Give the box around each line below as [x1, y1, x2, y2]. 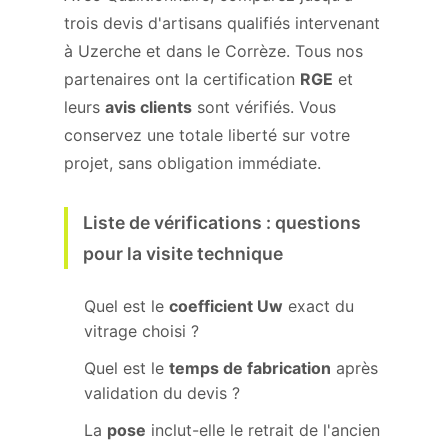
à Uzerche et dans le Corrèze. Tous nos [64, 41, 363, 61]
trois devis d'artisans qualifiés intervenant [64, 13, 380, 33]
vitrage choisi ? [84, 321, 199, 341]
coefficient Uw [169, 296, 283, 316]
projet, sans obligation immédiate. [64, 153, 321, 173]
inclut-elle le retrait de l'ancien [146, 420, 380, 440]
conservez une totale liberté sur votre [64, 125, 350, 145]
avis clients [105, 97, 192, 117]
